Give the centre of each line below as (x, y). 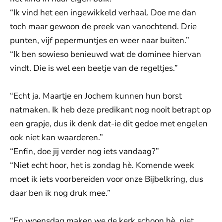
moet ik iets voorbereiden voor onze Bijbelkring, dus (107, 179)
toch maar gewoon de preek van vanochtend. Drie (103, 27)
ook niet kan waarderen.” (56, 138)
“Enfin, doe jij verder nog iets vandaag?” (84, 151)
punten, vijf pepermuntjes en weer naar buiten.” (100, 40)
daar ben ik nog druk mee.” (60, 193)
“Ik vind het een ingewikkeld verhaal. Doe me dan (103, 13)
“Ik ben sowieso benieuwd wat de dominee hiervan (106, 54)
